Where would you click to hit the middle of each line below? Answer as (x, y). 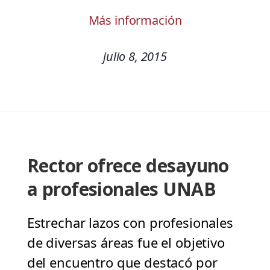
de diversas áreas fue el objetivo (126, 243)
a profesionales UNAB (121, 189)
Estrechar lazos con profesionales (130, 223)
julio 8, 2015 (135, 57)
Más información (135, 20)
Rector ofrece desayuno (128, 166)
